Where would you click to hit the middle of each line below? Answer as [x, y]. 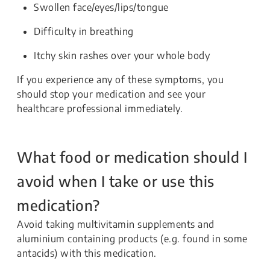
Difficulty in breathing [84, 31]
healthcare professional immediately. [100, 108]
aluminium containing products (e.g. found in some [132, 239]
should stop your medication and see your [111, 94]
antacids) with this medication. [87, 253]
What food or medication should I [132, 157]
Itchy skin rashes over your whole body [122, 55]
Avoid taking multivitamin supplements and [116, 224]
